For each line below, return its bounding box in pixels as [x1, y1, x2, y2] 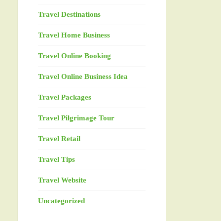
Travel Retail [37, 135, 80, 143]
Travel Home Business [37, 31, 110, 39]
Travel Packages [37, 93, 91, 102]
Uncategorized [37, 197, 85, 205]
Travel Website [37, 176, 86, 184]
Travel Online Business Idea [37, 73, 128, 81]
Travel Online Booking [37, 52, 111, 60]
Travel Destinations [37, 10, 101, 19]
